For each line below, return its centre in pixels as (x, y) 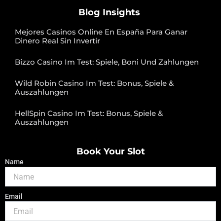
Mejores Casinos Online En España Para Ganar (101, 32)
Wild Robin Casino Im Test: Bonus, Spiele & (94, 83)
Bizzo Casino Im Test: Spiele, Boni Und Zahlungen (107, 62)
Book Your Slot (110, 152)
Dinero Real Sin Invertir (57, 41)
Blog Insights (109, 13)
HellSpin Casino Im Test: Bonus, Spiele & (89, 113)
